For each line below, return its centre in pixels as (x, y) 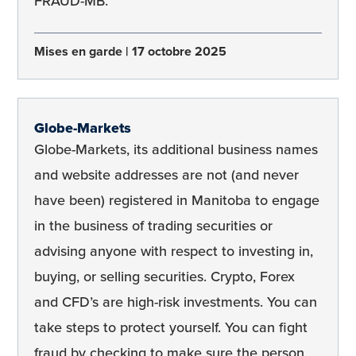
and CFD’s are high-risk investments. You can (176, 302)
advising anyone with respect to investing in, (174, 252)
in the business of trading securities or (153, 226)
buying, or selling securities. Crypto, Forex (164, 277)
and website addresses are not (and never (166, 175)
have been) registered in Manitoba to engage (177, 201)
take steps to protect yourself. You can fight (171, 328)
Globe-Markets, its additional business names (176, 150)
